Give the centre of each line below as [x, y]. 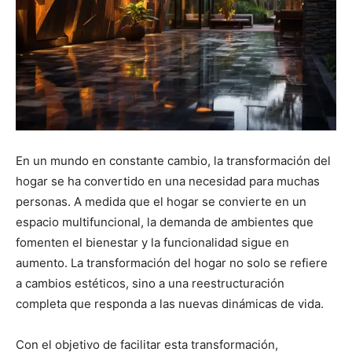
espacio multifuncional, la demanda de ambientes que [165, 222]
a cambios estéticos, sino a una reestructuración [150, 283]
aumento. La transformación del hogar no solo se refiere [172, 262]
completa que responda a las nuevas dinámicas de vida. [170, 303]
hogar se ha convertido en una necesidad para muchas [168, 181]
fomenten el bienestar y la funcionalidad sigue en [152, 242]
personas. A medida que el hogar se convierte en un [161, 201]
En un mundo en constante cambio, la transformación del [173, 160]
